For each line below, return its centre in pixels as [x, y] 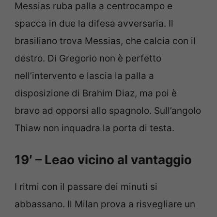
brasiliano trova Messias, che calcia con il [105, 41]
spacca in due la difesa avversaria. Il [94, 24]
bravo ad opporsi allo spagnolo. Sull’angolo [108, 111]
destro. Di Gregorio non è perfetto [88, 59]
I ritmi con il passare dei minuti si [86, 186]
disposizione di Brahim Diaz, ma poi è [96, 93]
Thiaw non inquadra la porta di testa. [94, 128]
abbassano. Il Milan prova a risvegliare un [105, 204]
